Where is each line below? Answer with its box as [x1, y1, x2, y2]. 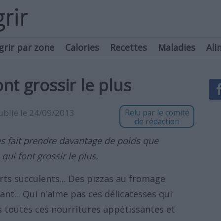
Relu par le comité [124, 107, 189, 118]
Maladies [158, 41, 195, 53]
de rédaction [134, 116, 180, 127]
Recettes [110, 41, 147, 53]
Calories [65, 41, 99, 53]
